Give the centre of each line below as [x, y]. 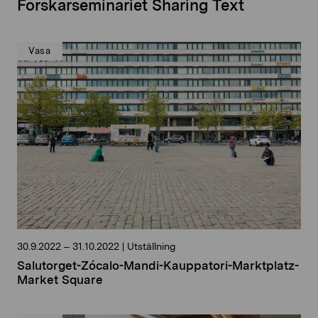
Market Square [60, 280]
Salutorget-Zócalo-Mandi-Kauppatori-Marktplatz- [158, 266]
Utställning [150, 247]
